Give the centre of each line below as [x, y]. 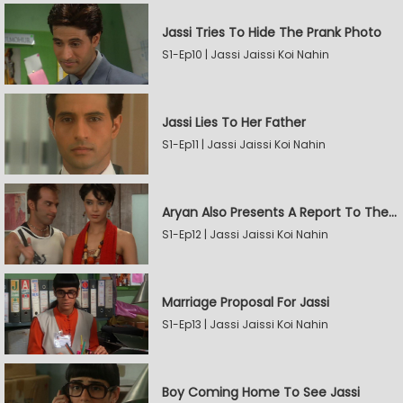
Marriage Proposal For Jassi [246, 302]
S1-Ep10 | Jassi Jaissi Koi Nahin [246, 54]
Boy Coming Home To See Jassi [261, 392]
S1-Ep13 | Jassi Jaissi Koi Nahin [245, 324]
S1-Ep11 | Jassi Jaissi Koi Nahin [244, 144]
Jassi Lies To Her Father [234, 122]
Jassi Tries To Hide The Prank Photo [272, 32]
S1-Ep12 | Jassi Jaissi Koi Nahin [245, 234]
